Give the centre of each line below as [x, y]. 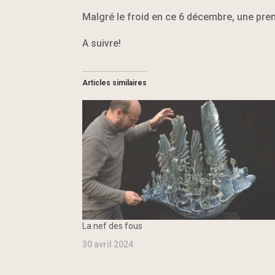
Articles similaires [115, 83]
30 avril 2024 [108, 245]
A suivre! [102, 44]
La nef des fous [113, 226]
